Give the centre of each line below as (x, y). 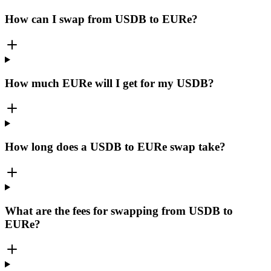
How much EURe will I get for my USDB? (109, 83)
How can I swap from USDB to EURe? (101, 19)
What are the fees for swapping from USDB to (119, 211)
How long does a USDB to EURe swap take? (115, 147)
